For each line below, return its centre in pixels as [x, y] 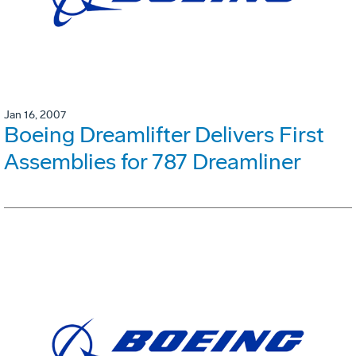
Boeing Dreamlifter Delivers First [164, 134]
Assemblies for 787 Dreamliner [153, 161]
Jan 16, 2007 [35, 114]
